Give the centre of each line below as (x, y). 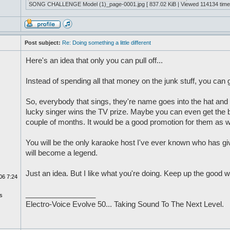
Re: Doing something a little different (106, 43)
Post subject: (42, 43)
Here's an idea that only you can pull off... (94, 61)
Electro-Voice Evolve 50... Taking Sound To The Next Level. (124, 204)
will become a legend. (61, 153)
